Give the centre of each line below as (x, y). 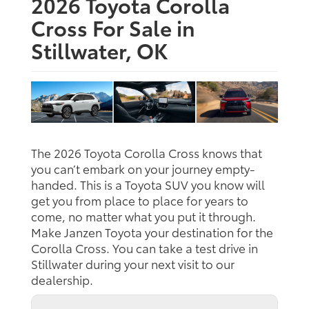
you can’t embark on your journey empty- (143, 168)
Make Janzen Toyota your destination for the (152, 231)
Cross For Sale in (113, 28)
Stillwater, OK (99, 50)
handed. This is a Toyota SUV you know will (148, 184)
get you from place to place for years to (140, 200)
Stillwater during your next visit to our (133, 263)
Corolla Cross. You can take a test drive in (144, 247)
